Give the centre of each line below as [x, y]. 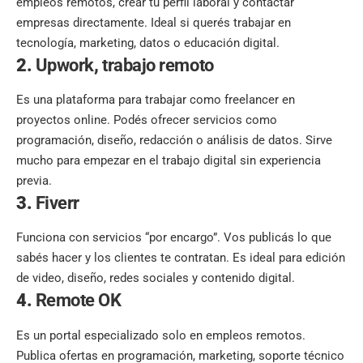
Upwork [64, 65]
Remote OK [78, 301]
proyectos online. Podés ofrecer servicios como [147, 120]
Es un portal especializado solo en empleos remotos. [161, 335]
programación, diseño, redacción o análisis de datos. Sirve [174, 141]
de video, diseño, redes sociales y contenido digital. [156, 278]
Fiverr [57, 203]
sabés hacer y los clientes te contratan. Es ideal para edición [181, 258]
